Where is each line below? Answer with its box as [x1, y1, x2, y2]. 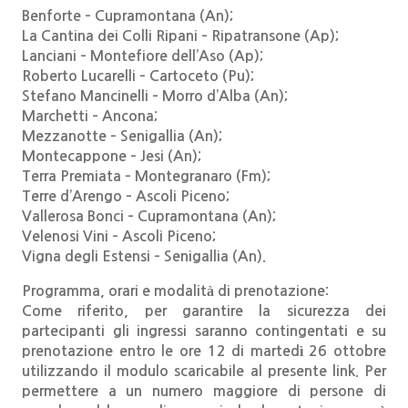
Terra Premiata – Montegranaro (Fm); [22, 169, 270, 183]
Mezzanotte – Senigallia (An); [22, 129, 222, 143]
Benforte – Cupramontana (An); [22, 9, 233, 23]
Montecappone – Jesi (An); [22, 149, 201, 163]
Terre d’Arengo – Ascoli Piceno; [22, 189, 229, 203]
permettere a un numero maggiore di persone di [22, 384, 386, 398]
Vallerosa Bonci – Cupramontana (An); [22, 209, 276, 223]
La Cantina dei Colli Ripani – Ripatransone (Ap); [22, 29, 339, 43]
